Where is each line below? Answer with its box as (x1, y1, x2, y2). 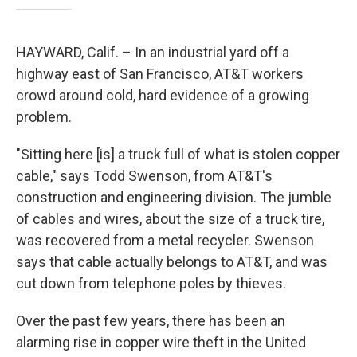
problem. (16, 108, 72, 125)
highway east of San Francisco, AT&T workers (16, 65, 304, 82)
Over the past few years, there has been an (16, 312, 285, 329)
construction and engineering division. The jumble (16, 189, 331, 206)
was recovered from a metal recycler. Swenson (16, 232, 314, 249)
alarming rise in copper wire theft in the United (16, 334, 306, 351)
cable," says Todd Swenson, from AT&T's (16, 167, 273, 184)
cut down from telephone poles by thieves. (16, 275, 286, 292)
